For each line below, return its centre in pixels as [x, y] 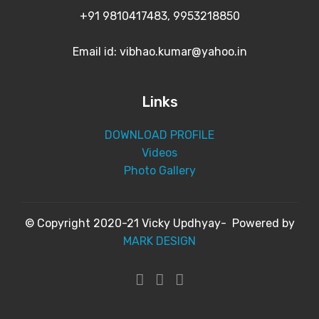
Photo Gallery [159, 171]
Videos [159, 153]
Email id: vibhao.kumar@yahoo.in [159, 52]
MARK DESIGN [159, 241]
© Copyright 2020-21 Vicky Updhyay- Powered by [159, 223]
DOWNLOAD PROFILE [159, 135]
